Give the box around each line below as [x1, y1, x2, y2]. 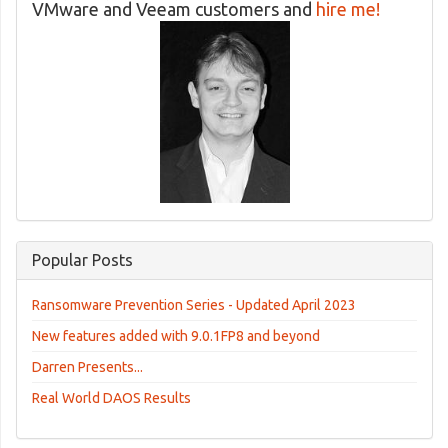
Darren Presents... [32, 359, 143, 375]
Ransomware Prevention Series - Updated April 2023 [32, 297, 356, 313]
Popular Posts [32, 251, 133, 269]
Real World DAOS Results [32, 390, 191, 406]
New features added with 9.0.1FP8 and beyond [32, 328, 320, 344]
